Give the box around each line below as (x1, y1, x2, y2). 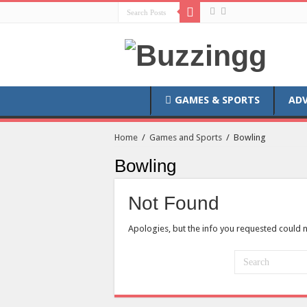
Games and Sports (149, 132, 222, 143)
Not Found (128, 193, 219, 214)
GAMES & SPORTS (175, 94, 260, 107)
